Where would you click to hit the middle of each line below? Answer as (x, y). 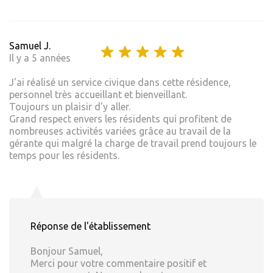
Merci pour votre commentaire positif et (119, 264)
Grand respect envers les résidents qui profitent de (120, 119)
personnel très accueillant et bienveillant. (98, 95)
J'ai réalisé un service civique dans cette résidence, (120, 83)
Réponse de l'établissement (90, 226)
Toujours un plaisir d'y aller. (70, 107)
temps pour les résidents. (64, 156)
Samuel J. (30, 46)
